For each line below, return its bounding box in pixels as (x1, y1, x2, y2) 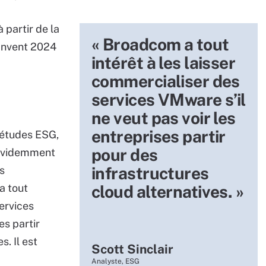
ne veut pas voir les (91, 108, 236, 128)
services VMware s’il (91, 90, 246, 109)
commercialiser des (91, 71, 240, 91)
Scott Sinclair (91, 242, 173, 256)
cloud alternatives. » (91, 182, 244, 201)
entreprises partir (91, 126, 226, 146)
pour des (91, 145, 158, 164)
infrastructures (91, 163, 209, 183)
